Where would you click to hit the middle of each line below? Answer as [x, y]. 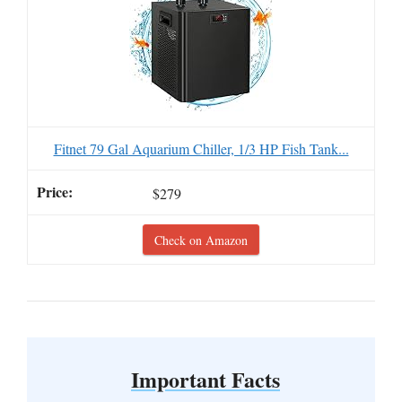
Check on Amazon [201, 240]
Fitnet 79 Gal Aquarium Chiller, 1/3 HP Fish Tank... [201, 148]
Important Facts [205, 380]
